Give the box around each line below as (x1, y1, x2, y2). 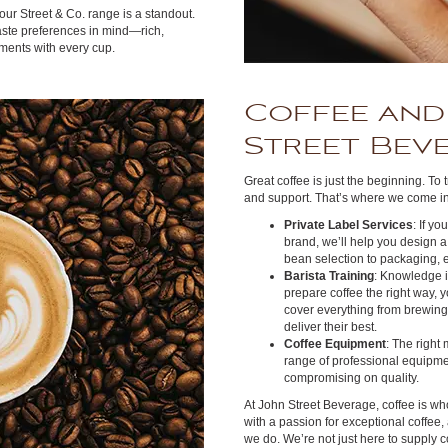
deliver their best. (284, 320, 377, 334)
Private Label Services (284, 218, 413, 232)
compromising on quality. (284, 371, 419, 385)
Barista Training (284, 269, 374, 283)
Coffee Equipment (284, 337, 386, 351)
